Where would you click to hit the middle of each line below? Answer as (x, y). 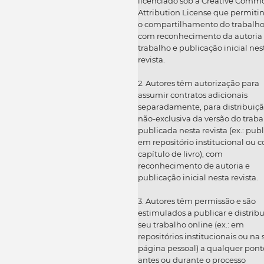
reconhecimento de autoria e (194, 165)
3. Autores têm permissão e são (197, 201)
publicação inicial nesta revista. (198, 177)
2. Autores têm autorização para (199, 83)
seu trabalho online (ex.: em (191, 224)
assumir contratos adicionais (193, 95)
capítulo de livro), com (180, 154)
